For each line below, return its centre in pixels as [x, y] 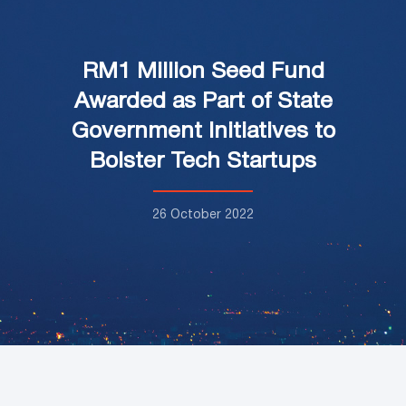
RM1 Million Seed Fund [203, 72]
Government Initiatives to [203, 131]
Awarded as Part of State [203, 101]
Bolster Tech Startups [203, 161]
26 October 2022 [203, 215]
